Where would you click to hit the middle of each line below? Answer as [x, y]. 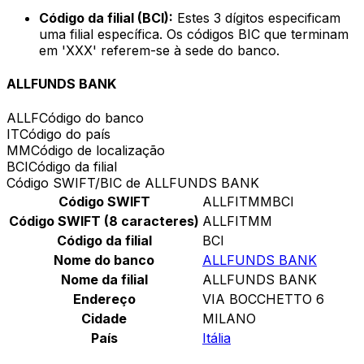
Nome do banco [104, 260]
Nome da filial [104, 279]
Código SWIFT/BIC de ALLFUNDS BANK [133, 182]
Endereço [104, 299]
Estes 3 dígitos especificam [257, 18]
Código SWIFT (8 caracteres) [104, 221]
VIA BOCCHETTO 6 [263, 299]
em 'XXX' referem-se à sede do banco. [159, 51]
